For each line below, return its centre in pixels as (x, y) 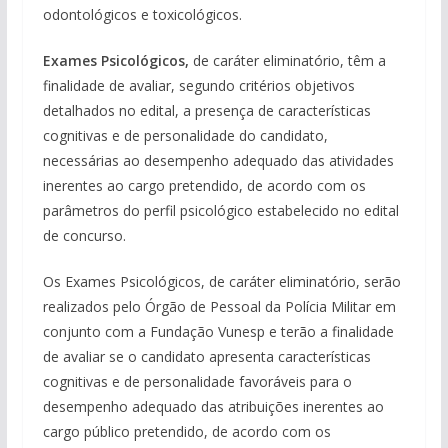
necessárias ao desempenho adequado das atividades (218, 160)
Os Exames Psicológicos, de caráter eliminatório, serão (221, 281)
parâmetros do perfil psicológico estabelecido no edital (220, 210)
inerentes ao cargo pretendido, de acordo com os (204, 185)
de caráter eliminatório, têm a (289, 60)
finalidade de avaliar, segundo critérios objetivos (198, 85)
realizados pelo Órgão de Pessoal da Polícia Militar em (219, 306)
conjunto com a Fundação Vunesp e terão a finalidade (218, 331)
